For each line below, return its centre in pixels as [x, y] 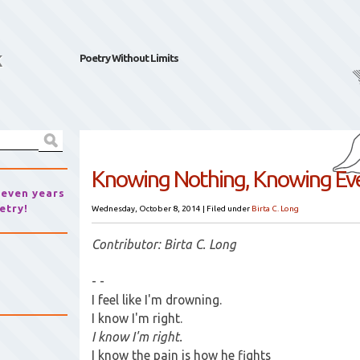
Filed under [229, 209]
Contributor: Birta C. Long [164, 244]
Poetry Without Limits [129, 58]
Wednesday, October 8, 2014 [146, 209]
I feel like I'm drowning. [157, 300]
